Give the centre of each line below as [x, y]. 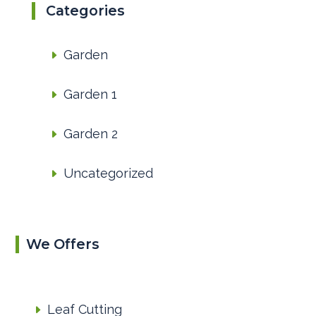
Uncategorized [108, 174]
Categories [85, 11]
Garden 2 [90, 134]
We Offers [63, 244]
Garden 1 [90, 95]
